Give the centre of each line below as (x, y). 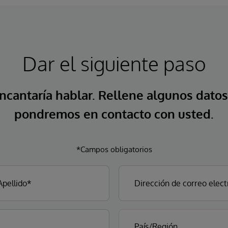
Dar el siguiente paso (114, 63)
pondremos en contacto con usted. (114, 113)
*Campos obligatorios (114, 149)
